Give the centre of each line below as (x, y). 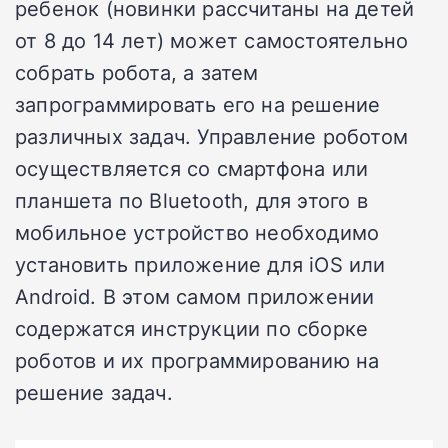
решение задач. (94, 391)
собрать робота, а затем (137, 71)
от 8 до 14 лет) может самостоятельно (212, 39)
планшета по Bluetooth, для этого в (191, 199)
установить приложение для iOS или (200, 263)
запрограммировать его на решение (198, 103)
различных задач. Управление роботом (212, 135)
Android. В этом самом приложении (195, 295)
